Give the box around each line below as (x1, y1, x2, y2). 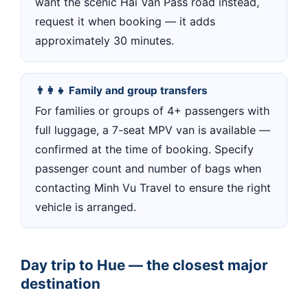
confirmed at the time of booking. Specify (35, 142, 254, 157)
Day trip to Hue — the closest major (21, 256, 268, 274)
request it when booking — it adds (35, 14, 215, 28)
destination (21, 275, 100, 293)
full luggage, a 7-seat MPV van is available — (35, 123, 270, 137)
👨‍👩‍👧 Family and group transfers (35, 84, 208, 97)
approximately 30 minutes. (35, 34, 174, 47)
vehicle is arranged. (35, 200, 136, 214)
